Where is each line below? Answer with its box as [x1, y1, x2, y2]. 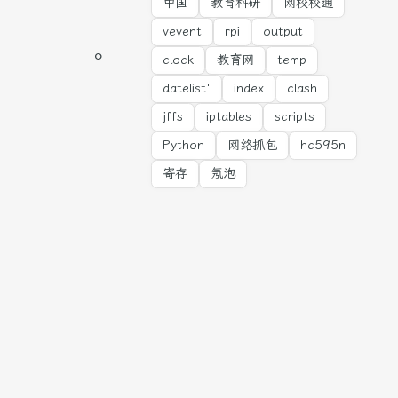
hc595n [300, 138, 346, 153]
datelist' [163, 81, 211, 96]
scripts [275, 109, 314, 124]
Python [163, 138, 204, 153]
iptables [206, 109, 251, 124]
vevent [163, 24, 202, 39]
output [263, 24, 303, 39]
